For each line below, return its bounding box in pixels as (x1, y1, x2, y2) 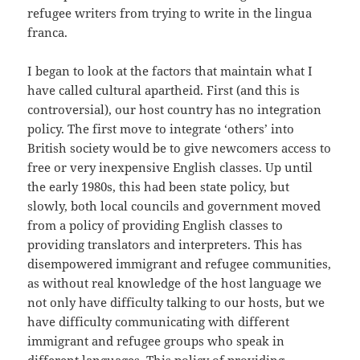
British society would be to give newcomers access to (27, 140, 332, 157)
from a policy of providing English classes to (27, 217, 284, 234)
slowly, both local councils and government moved (27, 198, 321, 215)
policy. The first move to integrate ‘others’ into (27, 121, 295, 137)
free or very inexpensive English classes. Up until (27, 159, 313, 176)
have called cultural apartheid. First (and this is (27, 82, 301, 99)
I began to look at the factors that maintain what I (27, 63, 313, 80)
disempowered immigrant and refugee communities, (27, 256, 332, 272)
